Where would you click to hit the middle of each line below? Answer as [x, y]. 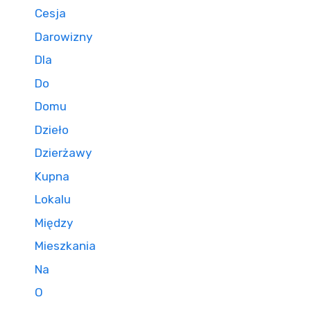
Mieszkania [65, 246]
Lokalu [53, 199]
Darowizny [64, 36]
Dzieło [52, 129]
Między [54, 222]
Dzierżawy [63, 153]
